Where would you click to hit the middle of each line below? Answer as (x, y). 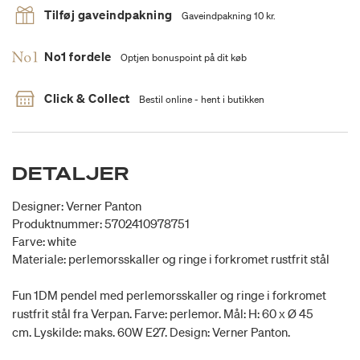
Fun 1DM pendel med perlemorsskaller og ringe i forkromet (169, 295)
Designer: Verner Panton (77, 206)
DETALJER (71, 174)
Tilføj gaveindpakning (108, 15)
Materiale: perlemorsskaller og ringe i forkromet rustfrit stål (171, 259)
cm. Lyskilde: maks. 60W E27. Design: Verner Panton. (151, 332)
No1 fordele (78, 57)
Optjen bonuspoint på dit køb (183, 58)
